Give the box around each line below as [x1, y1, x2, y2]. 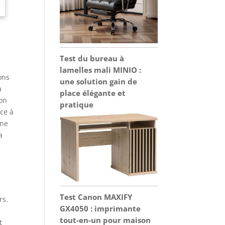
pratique [60, 99, 94, 109]
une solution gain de [60, 76, 138, 86]
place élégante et [60, 87, 126, 98]
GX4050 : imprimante [60, 203, 141, 213]
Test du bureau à [60, 53, 125, 63]
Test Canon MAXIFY [60, 191, 133, 202]
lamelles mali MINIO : [60, 64, 142, 75]
